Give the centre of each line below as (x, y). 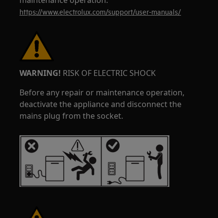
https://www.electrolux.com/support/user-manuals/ (100, 11)
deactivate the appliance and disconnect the (101, 104)
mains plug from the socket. (72, 116)
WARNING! (40, 73)
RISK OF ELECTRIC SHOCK (109, 73)
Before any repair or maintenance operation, (102, 92)
